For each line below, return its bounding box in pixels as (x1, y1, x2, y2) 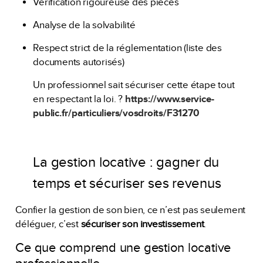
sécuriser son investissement (80, 218, 204, 231)
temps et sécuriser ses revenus (33, 175, 221, 193)
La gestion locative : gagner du (33, 154, 220, 171)
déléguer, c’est (15, 218, 81, 231)
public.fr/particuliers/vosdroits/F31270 (33, 107, 200, 120)
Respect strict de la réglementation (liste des (33, 42, 222, 55)
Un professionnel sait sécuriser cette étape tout (33, 79, 235, 92)
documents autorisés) (33, 56, 124, 69)
